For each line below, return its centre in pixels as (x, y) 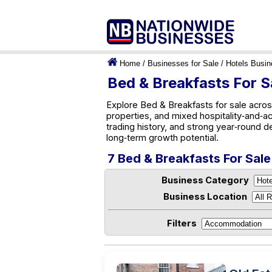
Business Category (205, 180)
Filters (182, 223)
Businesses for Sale (183, 63)
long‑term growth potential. (162, 138)
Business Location (205, 197)
